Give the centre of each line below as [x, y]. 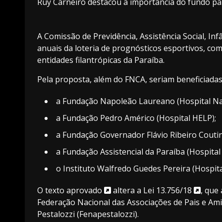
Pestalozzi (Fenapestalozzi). [88, 214]
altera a [127, 190]
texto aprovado [75, 190]
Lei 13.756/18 [168, 190]
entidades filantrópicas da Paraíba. [101, 60]
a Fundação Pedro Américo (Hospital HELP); [136, 118]
